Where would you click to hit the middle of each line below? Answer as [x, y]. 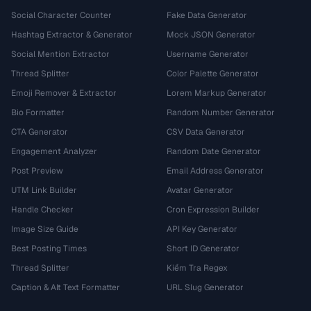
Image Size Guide [45, 229]
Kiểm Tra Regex [197, 268]
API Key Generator [202, 229]
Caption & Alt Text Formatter [66, 287]
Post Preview [37, 171]
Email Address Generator [215, 171]
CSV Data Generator [206, 132]
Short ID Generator [203, 249]
